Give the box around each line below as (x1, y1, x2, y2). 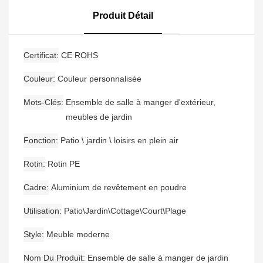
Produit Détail (92, 11, 153, 21)
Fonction (23, 136, 56, 146)
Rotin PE (48, 159, 80, 169)
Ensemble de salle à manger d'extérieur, (66, 97, 215, 107)
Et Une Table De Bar (17, 16, 100, 29)
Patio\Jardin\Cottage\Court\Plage (64, 206, 186, 216)
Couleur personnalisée (58, 74, 141, 84)
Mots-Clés (23, 97, 61, 107)
